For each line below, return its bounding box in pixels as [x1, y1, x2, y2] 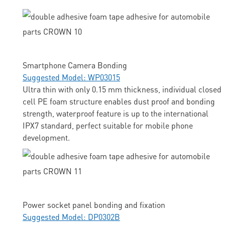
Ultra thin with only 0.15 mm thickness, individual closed [23, 84, 221, 95]
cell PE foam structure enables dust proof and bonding [23, 96, 215, 107]
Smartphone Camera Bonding [23, 60, 127, 71]
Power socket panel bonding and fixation [23, 199, 165, 210]
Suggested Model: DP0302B [23, 211, 120, 222]
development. [23, 132, 70, 143]
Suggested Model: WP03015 [23, 72, 120, 83]
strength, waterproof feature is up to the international [23, 108, 208, 119]
